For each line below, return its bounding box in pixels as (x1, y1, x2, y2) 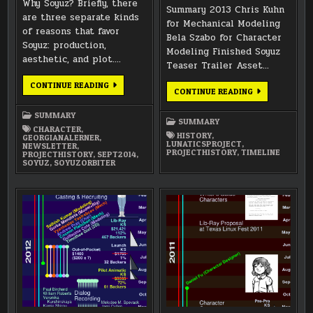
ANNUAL (252, 85, 286, 96)
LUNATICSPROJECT (166, 138, 242, 149)
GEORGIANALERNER (22, 132, 100, 143)
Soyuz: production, (22, 38, 107, 53)
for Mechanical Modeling (166, 16, 281, 31)
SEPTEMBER (108, 79, 157, 90)
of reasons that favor (22, 24, 120, 39)
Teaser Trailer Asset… (166, 58, 270, 73)
